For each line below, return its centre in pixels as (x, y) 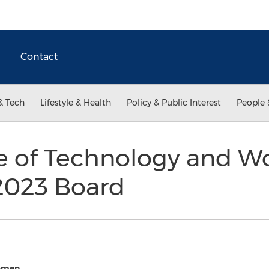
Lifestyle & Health (76, 103)
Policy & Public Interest (174, 103)
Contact (39, 57)
